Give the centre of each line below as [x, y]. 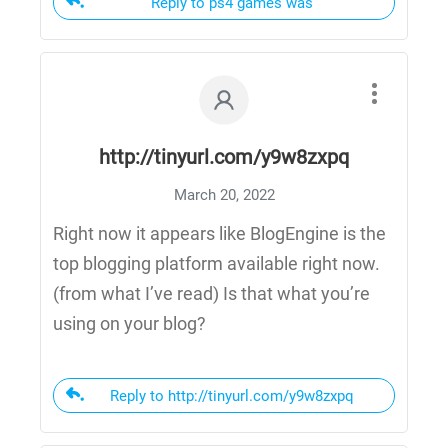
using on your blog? [129, 323]
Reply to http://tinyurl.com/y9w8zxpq [231, 396]
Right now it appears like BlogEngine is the [219, 233]
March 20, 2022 [224, 195]
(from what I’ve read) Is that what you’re [211, 293]
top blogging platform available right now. [216, 263]
